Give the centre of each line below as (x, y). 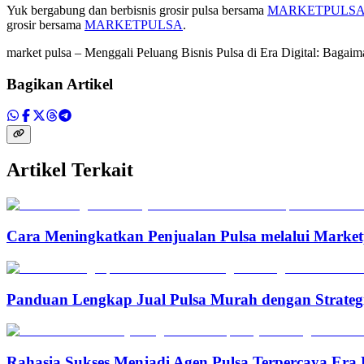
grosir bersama (45, 25)
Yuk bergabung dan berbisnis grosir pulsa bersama (137, 11)
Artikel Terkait (70, 170)
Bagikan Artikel (60, 84)
